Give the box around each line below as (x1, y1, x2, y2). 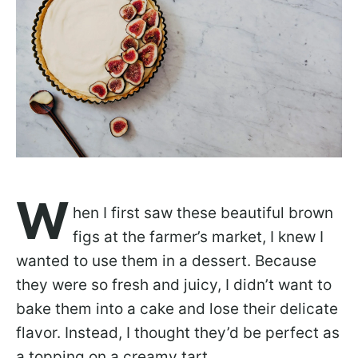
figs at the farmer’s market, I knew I (73, 227, 324, 246)
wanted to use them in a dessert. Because (16, 251, 316, 270)
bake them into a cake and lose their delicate (16, 299, 338, 318)
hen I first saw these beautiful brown (73, 203, 333, 222)
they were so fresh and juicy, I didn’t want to (16, 275, 332, 294)
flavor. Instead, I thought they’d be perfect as (16, 323, 340, 342)
